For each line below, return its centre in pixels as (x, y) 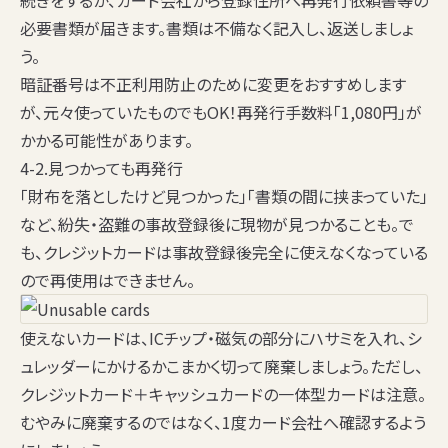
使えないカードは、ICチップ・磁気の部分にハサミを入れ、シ (221, 338)
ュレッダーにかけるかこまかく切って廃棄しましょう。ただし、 (221, 366)
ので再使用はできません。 (107, 280)
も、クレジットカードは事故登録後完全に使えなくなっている (224, 252)
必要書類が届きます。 (93, 28)
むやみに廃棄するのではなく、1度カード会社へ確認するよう (223, 422)
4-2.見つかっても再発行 (101, 168)
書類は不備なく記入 (235, 28)
